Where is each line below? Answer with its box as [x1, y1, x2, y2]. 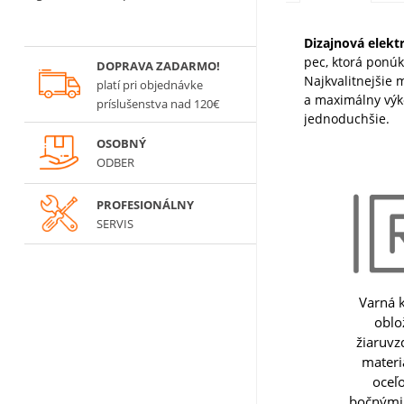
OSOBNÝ [96, 134, 146, 151]
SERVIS [96, 215, 133, 232]
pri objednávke [122, 76, 203, 93]
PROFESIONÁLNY [96, 196, 194, 213]
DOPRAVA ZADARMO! [96, 57, 220, 74]
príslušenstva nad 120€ [96, 95, 223, 112]
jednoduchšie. [304, 110, 390, 128]
